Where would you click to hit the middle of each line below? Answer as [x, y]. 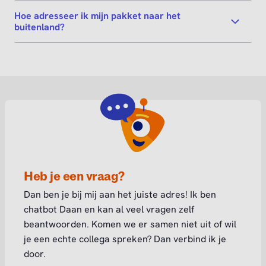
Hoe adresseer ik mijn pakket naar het [97, 16]
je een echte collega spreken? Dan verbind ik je [125, 239]
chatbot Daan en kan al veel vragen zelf [109, 210]
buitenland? [39, 27]
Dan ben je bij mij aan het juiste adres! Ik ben [120, 195]
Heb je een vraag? [74, 177]
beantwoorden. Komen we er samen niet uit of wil [130, 224]
